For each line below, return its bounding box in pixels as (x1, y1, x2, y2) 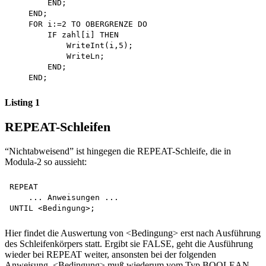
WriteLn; (9, 52, 104, 61)
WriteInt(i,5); (9, 41, 133, 50)
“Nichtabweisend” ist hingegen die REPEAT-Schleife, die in (5, 145, 231, 156)
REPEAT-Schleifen (5, 119, 110, 134)
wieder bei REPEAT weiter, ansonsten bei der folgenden (5, 249, 216, 259)
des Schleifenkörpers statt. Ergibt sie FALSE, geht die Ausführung (5, 238, 253, 249)
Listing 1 (5, 97, 40, 108)
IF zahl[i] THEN (9, 30, 123, 40)
